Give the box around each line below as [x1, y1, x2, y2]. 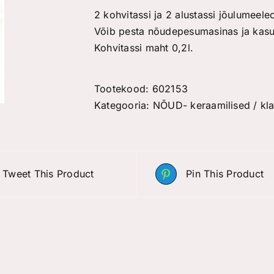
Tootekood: [94, 83, 152, 95]
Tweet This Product [2, 168, 94, 180]
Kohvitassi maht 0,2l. [94, 42, 194, 54]
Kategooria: [94, 99, 153, 111]
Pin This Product [186, 168, 264, 180]
